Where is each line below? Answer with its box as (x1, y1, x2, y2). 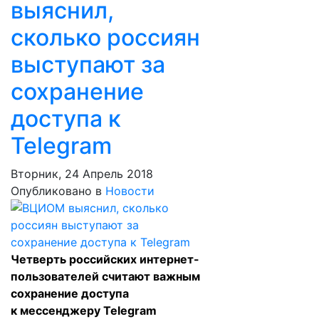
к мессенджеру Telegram (11, 303, 157, 318)
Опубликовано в (11, 184, 102, 198)
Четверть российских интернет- (11, 252, 199, 266)
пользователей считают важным (11, 269, 200, 283)
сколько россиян (11, 23, 200, 51)
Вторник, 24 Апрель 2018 (11, 167, 153, 181)
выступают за (11, 51, 165, 78)
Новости (105, 184, 155, 198)
